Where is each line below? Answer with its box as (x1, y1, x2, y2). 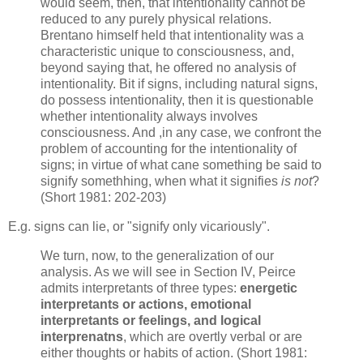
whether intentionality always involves (41, 109, 258, 123)
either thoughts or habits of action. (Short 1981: (41, 345, 307, 360)
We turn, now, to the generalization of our (41, 248, 274, 263)
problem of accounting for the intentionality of (41, 141, 297, 156)
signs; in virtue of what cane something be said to (41, 157, 322, 172)
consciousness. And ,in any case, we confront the (41, 125, 322, 139)
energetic (240, 280, 297, 295)
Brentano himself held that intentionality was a (41, 28, 304, 42)
